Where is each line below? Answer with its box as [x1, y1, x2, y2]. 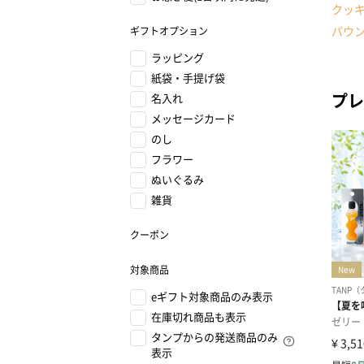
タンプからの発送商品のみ [151, 329, 278, 344]
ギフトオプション [130, 24, 208, 37]
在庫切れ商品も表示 [151, 309, 246, 324]
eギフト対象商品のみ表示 [151, 288, 273, 304]
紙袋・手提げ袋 [151, 70, 225, 85]
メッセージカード [151, 110, 236, 126]
